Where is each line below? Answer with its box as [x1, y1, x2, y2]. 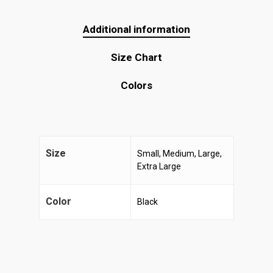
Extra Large [137, 161, 181, 171]
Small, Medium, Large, [137, 149, 222, 158]
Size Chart [111, 51, 162, 63]
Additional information [83, 23, 190, 35]
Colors [121, 79, 152, 91]
